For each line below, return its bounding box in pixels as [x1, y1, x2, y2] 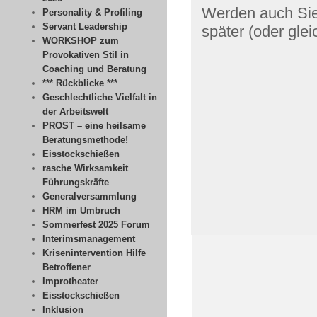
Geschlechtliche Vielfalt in [42, 92, 157, 103]
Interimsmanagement [42, 234, 135, 244]
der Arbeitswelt [42, 106, 108, 117]
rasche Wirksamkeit [42, 163, 128, 173]
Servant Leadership [42, 21, 127, 32]
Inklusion [42, 304, 83, 315]
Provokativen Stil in [42, 50, 129, 60]
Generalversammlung [42, 191, 137, 202]
